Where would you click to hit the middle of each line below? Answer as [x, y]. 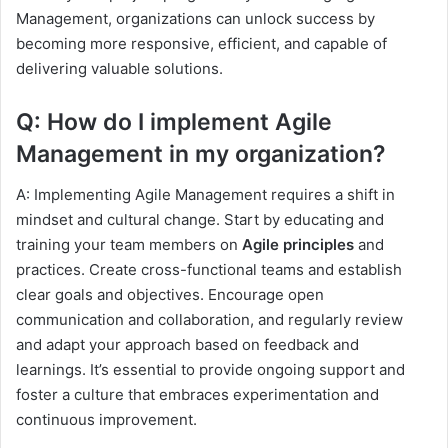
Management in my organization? [201, 154]
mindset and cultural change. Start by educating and [200, 219]
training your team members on [129, 244]
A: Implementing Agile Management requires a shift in [205, 194]
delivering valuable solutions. [119, 69]
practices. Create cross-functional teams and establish [209, 269]
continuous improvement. [106, 419]
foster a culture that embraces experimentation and [197, 394]
